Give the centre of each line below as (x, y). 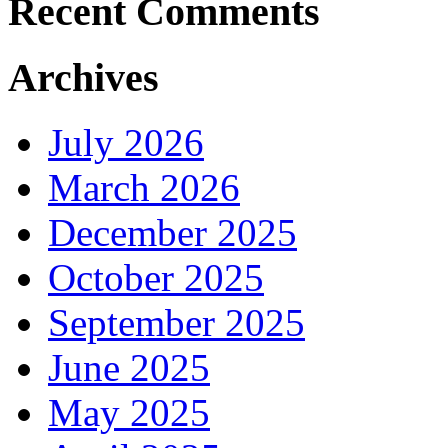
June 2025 (129, 367)
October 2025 (156, 277)
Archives (83, 77)
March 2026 (144, 187)
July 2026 (126, 142)
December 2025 (172, 232)
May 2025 (129, 412)
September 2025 (176, 322)
